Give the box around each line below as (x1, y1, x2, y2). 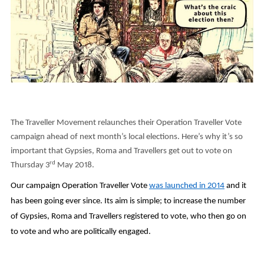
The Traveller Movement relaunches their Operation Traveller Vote (10, 118, 242, 128)
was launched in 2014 (148, 181, 225, 191)
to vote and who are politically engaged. (10, 227, 151, 237)
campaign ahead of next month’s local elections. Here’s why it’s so (10, 133, 243, 142)
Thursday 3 (10, 161, 49, 170)
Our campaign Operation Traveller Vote (10, 181, 149, 191)
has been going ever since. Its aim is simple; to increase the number (10, 197, 246, 206)
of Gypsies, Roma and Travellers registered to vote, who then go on (10, 212, 246, 222)
